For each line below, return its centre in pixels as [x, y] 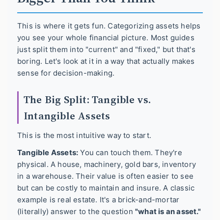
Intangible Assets [67, 115]
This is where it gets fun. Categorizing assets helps [109, 26]
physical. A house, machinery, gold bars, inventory [107, 165]
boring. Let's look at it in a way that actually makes [106, 61]
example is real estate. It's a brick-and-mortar [98, 200]
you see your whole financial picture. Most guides [106, 37]
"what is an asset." [168, 212]
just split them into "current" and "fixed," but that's [106, 49]
